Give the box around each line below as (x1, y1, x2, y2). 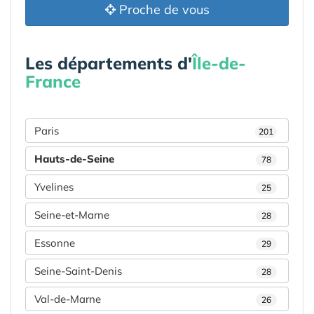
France (25, 70, 81, 92)
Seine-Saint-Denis (34, 264, 122, 278)
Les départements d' (25, 52, 192, 74)
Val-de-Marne (34, 292, 101, 306)
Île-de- (192, 52, 246, 74)
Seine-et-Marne (34, 207, 109, 221)
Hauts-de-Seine (34, 151, 114, 165)
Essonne (34, 235, 75, 250)
